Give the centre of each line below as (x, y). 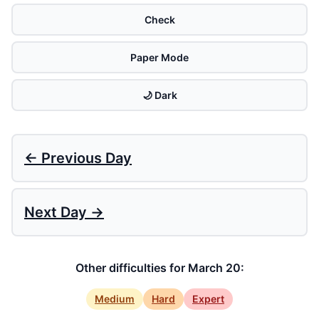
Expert (208, 299)
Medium (115, 299)
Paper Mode (159, 57)
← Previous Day (78, 158)
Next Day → (64, 212)
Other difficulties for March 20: (159, 268)
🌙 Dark (159, 95)
